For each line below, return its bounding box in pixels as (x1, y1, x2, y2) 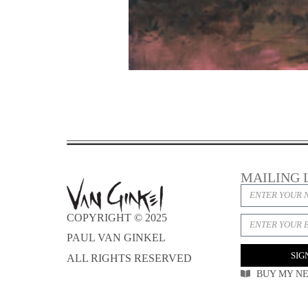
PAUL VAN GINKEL (67, 232, 166, 244)
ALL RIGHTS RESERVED (67, 252, 195, 264)
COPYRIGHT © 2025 (67, 212, 167, 223)
